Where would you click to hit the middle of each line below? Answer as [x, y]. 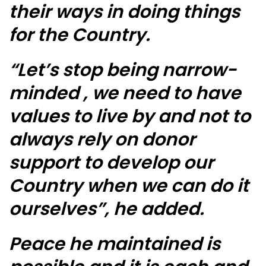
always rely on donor [102, 140]
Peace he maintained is [115, 244]
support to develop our [111, 163]
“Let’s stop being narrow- [123, 70]
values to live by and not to [130, 117]
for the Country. [80, 35]
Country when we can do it [129, 186]
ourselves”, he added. [107, 209]
